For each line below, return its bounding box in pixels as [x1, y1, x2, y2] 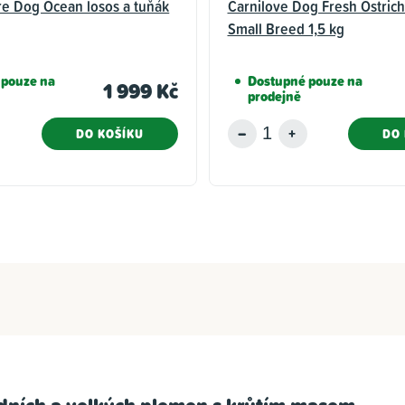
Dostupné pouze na [247, 70, 363, 91]
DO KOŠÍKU [75, 124, 144, 143]
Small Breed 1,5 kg [227, 16, 344, 40]
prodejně [247, 85, 301, 107]
